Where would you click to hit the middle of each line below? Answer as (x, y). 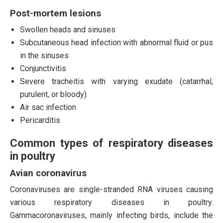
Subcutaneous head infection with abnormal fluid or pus (116, 42)
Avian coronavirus (48, 173)
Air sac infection (48, 107)
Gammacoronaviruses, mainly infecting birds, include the (111, 215)
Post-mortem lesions (56, 13)
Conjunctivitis (43, 68)
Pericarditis (40, 120)
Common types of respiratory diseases (111, 143)
